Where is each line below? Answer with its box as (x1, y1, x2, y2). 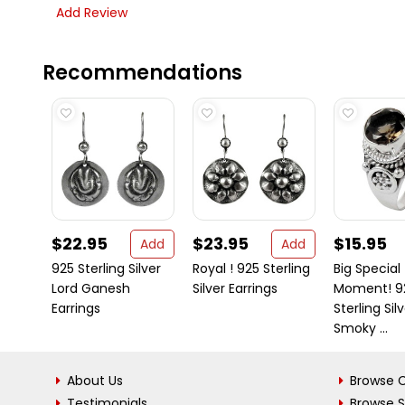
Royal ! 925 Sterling (193, 259, 310, 278)
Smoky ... (334, 319, 388, 337)
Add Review (56, 4, 127, 22)
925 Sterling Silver (52, 259, 161, 278)
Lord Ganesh (52, 279, 130, 297)
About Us (67, 372, 123, 390)
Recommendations (42, 59, 242, 87)
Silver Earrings (193, 279, 278, 297)
